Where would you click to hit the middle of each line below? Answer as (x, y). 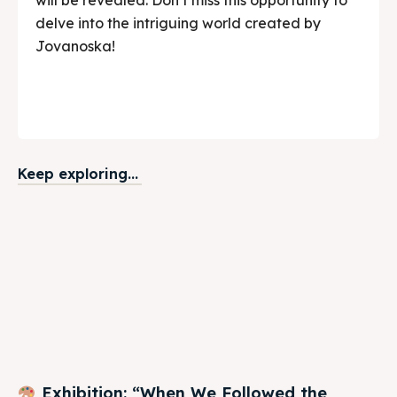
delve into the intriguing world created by (178, 23)
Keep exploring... (78, 173)
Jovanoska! (75, 46)
